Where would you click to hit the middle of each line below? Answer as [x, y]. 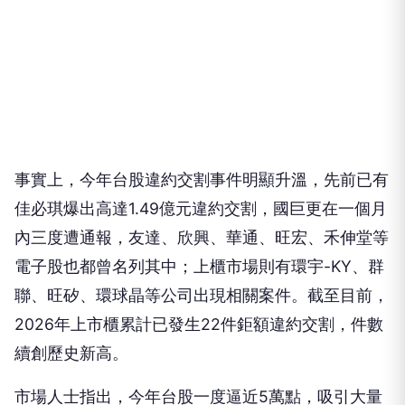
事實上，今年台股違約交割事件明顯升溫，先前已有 [202, 122]
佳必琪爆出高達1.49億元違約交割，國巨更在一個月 [201, 151]
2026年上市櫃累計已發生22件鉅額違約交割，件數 [199, 267]
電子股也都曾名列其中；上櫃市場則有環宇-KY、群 [199, 209]
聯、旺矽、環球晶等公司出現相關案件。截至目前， [202, 238]
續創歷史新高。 [71, 296]
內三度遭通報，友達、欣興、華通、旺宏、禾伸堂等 [202, 180]
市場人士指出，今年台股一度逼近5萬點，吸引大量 [198, 339]
